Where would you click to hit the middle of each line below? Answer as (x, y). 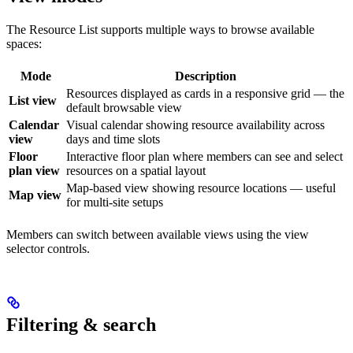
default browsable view (124, 107)
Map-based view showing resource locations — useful (201, 188)
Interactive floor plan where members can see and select (204, 156)
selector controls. (48, 248)
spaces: (24, 43)
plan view (34, 170)
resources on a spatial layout (136, 170)
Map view (35, 195)
